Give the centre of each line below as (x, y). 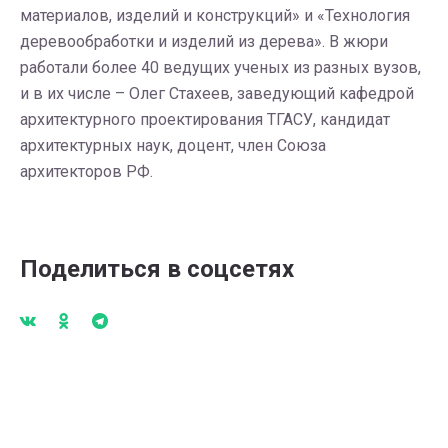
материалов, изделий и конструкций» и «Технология (215, 15)
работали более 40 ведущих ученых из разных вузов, (220, 67)
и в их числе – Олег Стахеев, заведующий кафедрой (217, 93)
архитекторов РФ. (86, 171)
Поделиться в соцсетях (157, 269)
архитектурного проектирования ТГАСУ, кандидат (205, 119)
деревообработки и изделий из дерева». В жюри (204, 41)
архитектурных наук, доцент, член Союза (173, 145)
